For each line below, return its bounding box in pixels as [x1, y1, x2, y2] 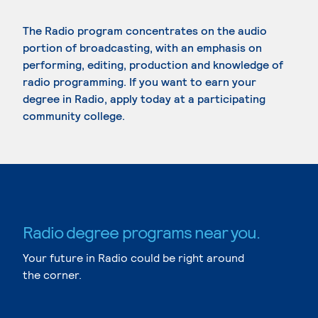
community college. [23, 109, 125, 122]
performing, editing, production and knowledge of [23, 57, 283, 71]
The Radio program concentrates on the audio [23, 23, 267, 37]
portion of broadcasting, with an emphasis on [23, 40, 262, 54]
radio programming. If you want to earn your [23, 75, 256, 88]
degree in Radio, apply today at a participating [23, 92, 265, 105]
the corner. [23, 268, 82, 281]
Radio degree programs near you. [23, 221, 261, 242]
